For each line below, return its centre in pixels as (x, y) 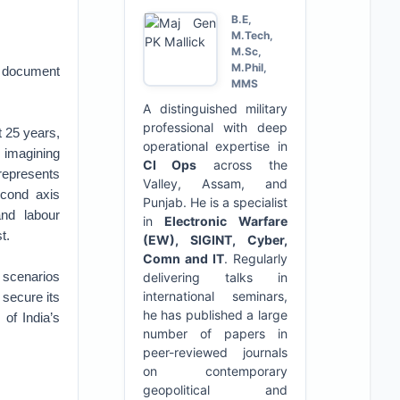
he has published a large (215, 315)
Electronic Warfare (226, 221)
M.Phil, (249, 67)
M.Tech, (252, 35)
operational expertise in (215, 146)
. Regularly (255, 258)
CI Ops (170, 165)
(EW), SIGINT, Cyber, (215, 240)
